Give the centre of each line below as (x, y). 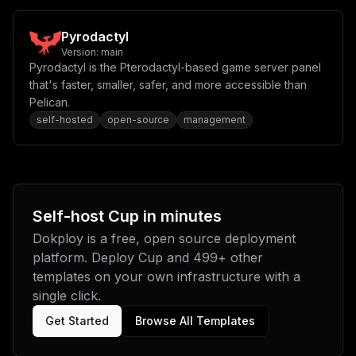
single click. (67, 296)
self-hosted (65, 120)
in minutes (180, 216)
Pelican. (50, 102)
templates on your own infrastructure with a (166, 277)
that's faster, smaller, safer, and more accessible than (168, 85)
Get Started (77, 321)
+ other (240, 257)
